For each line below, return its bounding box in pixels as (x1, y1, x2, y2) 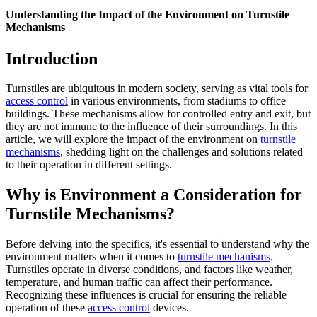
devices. (150, 301, 189, 314)
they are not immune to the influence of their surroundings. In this (6, 120, 297, 133)
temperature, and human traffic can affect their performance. (6, 276, 272, 289)
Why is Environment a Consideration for (6, 185, 302, 204)
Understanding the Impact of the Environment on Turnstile (6, 8, 289, 21)
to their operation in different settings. (6, 158, 172, 171)
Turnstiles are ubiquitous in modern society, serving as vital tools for (6, 82, 308, 95)
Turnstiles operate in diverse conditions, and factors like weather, (6, 263, 293, 276)
